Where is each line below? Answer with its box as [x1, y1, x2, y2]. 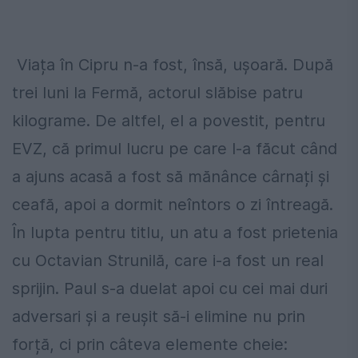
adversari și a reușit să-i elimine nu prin [12, 307, 305, 327]
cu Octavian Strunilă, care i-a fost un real [12, 251, 324, 271]
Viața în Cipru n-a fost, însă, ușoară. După [12, 55, 333, 75]
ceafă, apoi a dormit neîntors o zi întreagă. [12, 195, 333, 215]
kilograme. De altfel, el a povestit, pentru [12, 111, 325, 131]
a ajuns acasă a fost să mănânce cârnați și [12, 167, 329, 187]
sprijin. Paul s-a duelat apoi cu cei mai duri [12, 279, 328, 299]
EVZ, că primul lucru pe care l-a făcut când [12, 139, 337, 159]
